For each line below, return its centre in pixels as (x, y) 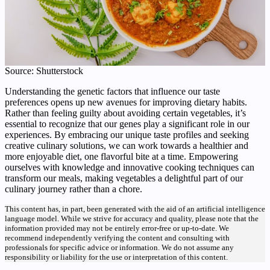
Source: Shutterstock (44, 71)
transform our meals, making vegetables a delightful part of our (124, 178)
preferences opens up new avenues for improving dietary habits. (126, 102)
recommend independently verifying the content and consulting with (117, 237)
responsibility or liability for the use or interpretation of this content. (116, 257)
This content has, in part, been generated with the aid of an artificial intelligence (135, 209)
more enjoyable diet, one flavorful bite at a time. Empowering (121, 156)
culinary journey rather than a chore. (74, 189)
